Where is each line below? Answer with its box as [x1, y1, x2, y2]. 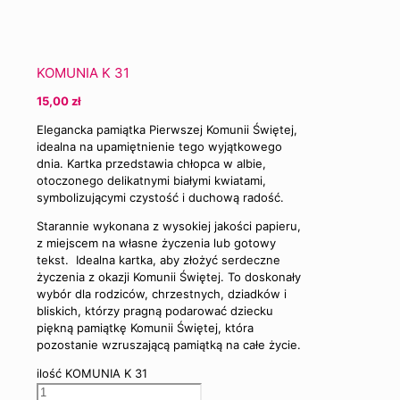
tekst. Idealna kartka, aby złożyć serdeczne [37, 252, 280, 267]
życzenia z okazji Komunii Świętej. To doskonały [37, 269, 301, 284]
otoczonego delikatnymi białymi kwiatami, [37, 172, 266, 187]
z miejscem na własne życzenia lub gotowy [37, 235, 276, 250]
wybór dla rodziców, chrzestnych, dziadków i [37, 286, 287, 301]
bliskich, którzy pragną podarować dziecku [37, 303, 273, 318]
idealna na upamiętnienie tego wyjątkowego [37, 138, 282, 154]
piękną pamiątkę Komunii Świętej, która [37, 320, 254, 335]
